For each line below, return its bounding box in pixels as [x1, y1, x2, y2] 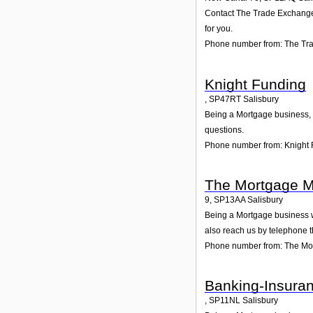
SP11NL [209, 296, 240, 306]
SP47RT [209, 94, 241, 104]
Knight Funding [205, 75, 306, 92]
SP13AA [214, 195, 245, 205]
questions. [205, 124, 244, 135]
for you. [205, 24, 233, 34]
